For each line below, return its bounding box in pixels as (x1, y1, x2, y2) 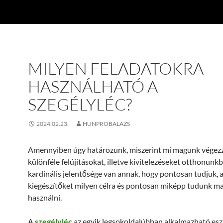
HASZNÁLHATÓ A (28, 76, 158, 97)
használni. (28, 193, 62, 202)
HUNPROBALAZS (83, 120, 130, 127)
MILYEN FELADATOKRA (28, 58, 204, 79)
